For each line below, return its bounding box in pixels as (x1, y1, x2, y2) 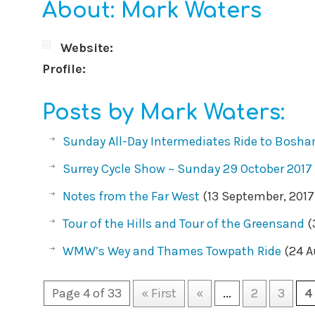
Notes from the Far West (63, 188, 200, 204)
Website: (60, 40, 114, 56)
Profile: (42, 61, 86, 77)
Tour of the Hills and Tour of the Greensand (63, 216, 305, 231)
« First (141, 285, 177, 301)
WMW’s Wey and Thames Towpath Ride (63, 243, 282, 259)
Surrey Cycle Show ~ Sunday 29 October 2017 (63, 161, 313, 176)
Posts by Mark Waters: (42, 101, 285, 124)
